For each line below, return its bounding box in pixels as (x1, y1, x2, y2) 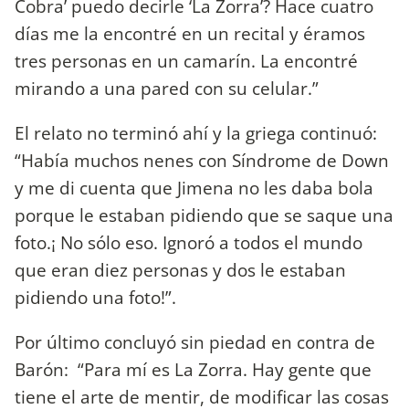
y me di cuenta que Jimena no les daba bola (15, 174, 373, 200)
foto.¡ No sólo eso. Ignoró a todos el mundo (15, 229, 362, 255)
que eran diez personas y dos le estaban (15, 257, 346, 282)
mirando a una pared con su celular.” (15, 75, 319, 100)
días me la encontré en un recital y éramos (15, 20, 365, 46)
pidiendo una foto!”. (15, 284, 176, 309)
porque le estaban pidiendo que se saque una (15, 202, 393, 227)
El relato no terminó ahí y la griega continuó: (15, 120, 377, 145)
